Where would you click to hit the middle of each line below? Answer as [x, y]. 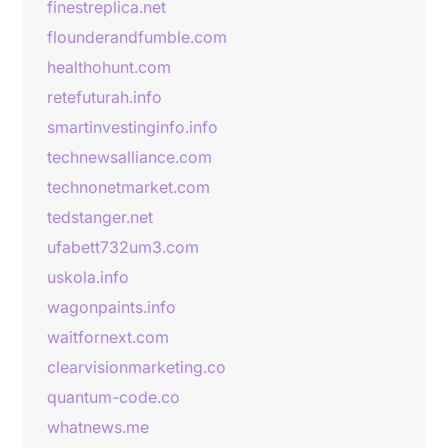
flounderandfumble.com [137, 37]
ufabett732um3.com [123, 247]
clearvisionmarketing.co [136, 367]
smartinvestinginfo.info [132, 127]
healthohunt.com [109, 67]
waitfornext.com [108, 337]
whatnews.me [98, 427]
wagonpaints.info [111, 307]
